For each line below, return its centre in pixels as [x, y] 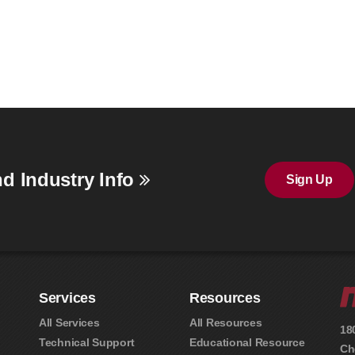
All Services [69, 322]
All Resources [226, 322]
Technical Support [87, 342]
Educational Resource [247, 342]
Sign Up [309, 179]
